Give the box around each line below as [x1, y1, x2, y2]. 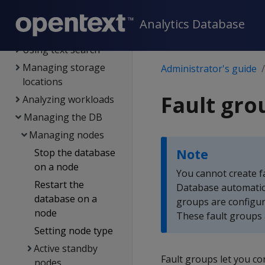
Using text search [22, 43, 100, 56]
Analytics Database [140, 16, 245, 33]
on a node [34, 160, 79, 173]
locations [22, 75, 63, 88]
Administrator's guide [161, 62, 257, 75]
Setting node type [34, 224, 113, 237]
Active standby [33, 242, 98, 255]
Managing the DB [23, 111, 102, 124]
